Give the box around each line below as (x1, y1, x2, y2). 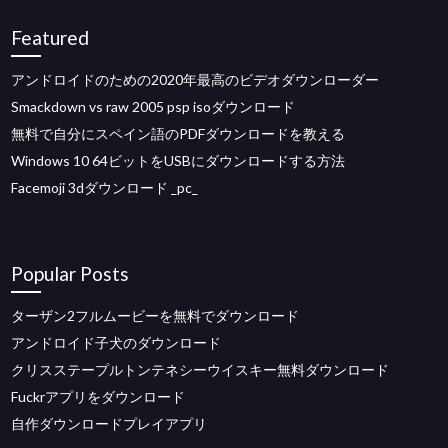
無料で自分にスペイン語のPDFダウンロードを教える (11, 125, 346, 142)
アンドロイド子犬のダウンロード (11, 334, 222, 351)
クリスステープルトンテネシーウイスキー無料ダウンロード (11, 361, 390, 378)
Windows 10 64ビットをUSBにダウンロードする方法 (11, 152, 346, 169)
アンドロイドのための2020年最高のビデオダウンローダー (11, 71, 380, 88)
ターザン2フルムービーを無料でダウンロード (11, 307, 300, 324)
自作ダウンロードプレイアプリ (11, 415, 208, 432)
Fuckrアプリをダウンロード (11, 388, 186, 405)
